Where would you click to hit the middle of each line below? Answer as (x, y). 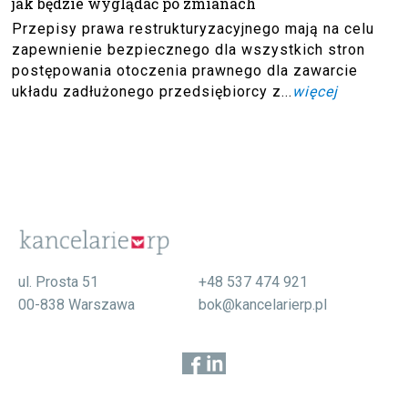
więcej (316, 91)
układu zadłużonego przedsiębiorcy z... (153, 91)
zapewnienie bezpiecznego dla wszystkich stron (189, 49)
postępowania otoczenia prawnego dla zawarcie (185, 70)
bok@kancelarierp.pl (262, 305)
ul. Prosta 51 (58, 282)
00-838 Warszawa (76, 305)
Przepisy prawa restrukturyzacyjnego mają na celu (194, 28)
